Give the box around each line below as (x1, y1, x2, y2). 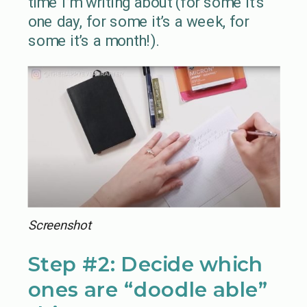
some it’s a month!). (27, 32, 158, 50)
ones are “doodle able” (27, 277, 268, 302)
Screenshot (27, 217, 91, 232)
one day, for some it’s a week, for (27, 12, 249, 31)
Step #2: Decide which (27, 252, 263, 277)
